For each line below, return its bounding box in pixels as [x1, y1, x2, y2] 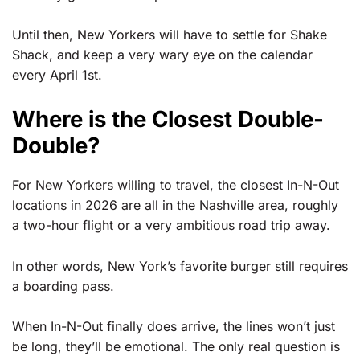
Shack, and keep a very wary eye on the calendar [12, 47, 313, 63]
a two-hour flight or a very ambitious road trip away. [12, 217, 330, 234]
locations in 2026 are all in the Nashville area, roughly [12, 197, 338, 214]
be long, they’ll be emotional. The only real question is [12, 338, 340, 355]
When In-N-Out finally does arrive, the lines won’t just [12, 318, 335, 335]
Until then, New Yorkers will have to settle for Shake [12, 27, 327, 43]
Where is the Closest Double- [12, 105, 324, 133]
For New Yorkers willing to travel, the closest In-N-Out [12, 177, 339, 194]
